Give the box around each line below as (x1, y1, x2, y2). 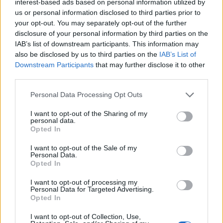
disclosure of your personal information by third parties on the (15, 29, 208, 37)
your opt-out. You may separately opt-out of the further (15, 18, 187, 27)
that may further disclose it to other (94, 60, 205, 69)
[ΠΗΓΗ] (7, 1, 28, 9)
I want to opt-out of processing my (30, 178, 137, 186)
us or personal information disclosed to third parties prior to (15, 8, 201, 16)
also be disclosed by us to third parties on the (15, 50, 159, 58)
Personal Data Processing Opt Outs (30, 91, 142, 99)
